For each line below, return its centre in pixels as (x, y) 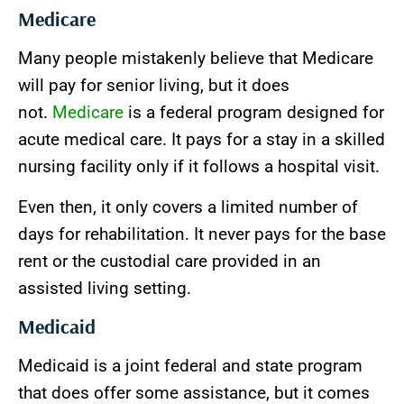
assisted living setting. (105, 288)
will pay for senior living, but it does (154, 86)
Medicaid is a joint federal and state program (190, 365)
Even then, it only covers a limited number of (188, 207)
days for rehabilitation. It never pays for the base (202, 234)
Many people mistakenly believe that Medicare (196, 59)
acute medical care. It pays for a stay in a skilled (202, 140)
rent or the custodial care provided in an (170, 261)
